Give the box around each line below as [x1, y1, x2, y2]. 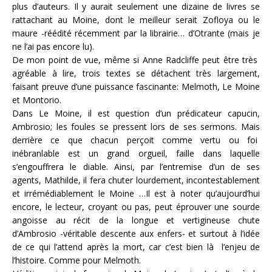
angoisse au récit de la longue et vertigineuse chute [12, 214, 260, 226]
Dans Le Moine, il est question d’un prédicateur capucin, [12, 107, 260, 119]
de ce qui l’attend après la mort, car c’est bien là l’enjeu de [12, 241, 260, 253]
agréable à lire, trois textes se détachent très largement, [12, 67, 260, 79]
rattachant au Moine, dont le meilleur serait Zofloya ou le [12, 14, 260, 25]
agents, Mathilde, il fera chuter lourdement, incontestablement [12, 174, 260, 186]
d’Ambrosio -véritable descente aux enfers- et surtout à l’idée [12, 228, 260, 239]
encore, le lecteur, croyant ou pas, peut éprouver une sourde [12, 201, 260, 212]
